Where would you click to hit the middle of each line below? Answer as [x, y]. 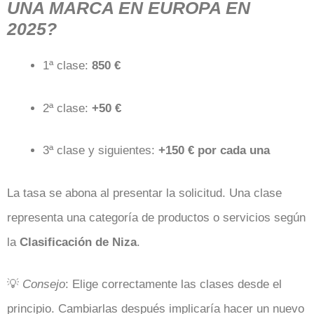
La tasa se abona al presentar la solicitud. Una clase [144, 193]
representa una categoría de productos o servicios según [156, 217]
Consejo [44, 284]
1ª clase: [67, 66]
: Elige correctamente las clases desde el [173, 284]
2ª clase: [67, 108]
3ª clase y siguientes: [101, 150]
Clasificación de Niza [78, 242]
